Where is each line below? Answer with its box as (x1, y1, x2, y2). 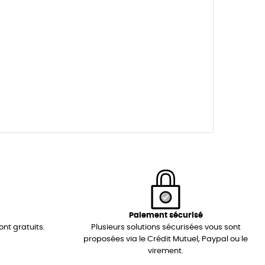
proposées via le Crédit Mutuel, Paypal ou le (83, 235, 248, 244)
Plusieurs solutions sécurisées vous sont (91, 224, 241, 232)
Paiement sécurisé (128, 212, 203, 220)
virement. (148, 247, 183, 256)
